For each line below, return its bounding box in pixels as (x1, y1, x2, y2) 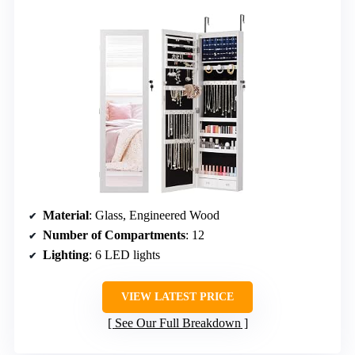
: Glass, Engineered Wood (89, 208, 219, 222)
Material (43, 208, 89, 222)
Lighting (43, 247, 89, 261)
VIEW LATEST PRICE (121, 290, 234, 303)
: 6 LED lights (89, 247, 160, 261)
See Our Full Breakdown (114, 315, 241, 330)
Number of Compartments (43, 227, 185, 242)
